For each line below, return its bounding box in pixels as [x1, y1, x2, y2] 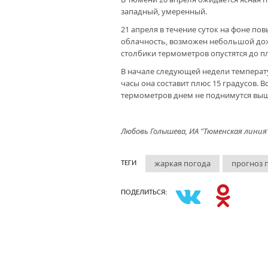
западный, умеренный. [121, 6, 207, 17]
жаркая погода [154, 158, 211, 169]
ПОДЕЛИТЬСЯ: [121, 188, 167, 196]
